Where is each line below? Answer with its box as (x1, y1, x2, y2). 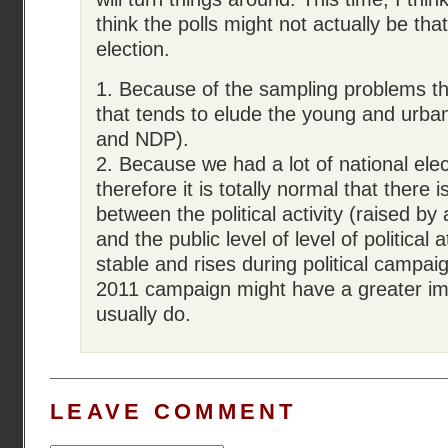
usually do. (96, 303, 191, 325)
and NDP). (96, 128, 189, 150)
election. (96, 38, 170, 60)
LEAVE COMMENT (50, 399, 297, 424)
